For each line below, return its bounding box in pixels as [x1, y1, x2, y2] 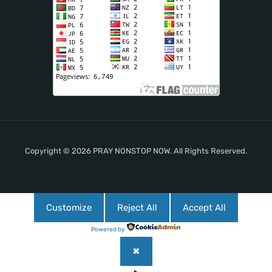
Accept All [183, 202, 226, 214]
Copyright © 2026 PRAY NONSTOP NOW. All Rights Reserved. [25, 146, 247, 156]
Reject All [117, 202, 157, 214]
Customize [46, 202, 92, 214]
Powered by [91, 226, 125, 234]
